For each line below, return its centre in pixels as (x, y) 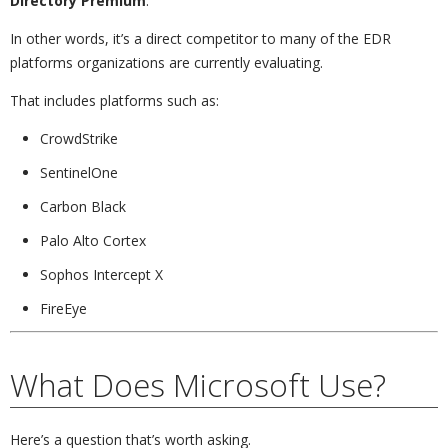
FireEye (63, 308)
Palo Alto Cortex (93, 240)
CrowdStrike (79, 138)
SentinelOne (79, 172)
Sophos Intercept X (101, 274)
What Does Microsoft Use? (198, 384)
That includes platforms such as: (114, 100)
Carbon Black (83, 206)
